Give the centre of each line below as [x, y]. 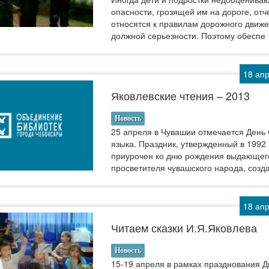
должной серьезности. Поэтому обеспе [189, 35]
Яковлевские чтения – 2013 [181, 95]
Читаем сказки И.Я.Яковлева [184, 228]
